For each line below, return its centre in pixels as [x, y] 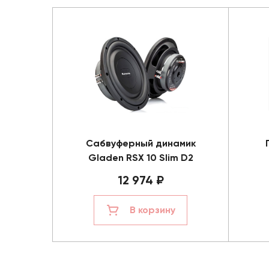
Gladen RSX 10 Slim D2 [141, 158]
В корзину [153, 210]
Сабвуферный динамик [141, 143]
